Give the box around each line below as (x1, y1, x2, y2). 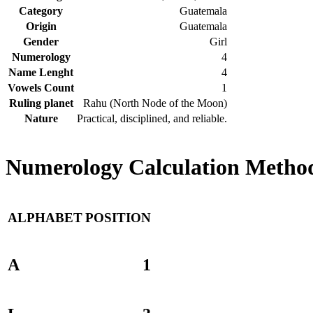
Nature (24, 112, 58, 124)
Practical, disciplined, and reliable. (77, 112, 227, 124)
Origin (25, 20, 57, 32)
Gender (23, 35, 59, 48)
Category (19, 4, 63, 17)
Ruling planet (8, 96, 73, 109)
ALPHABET (8, 210, 82, 226)
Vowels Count (8, 81, 74, 94)
